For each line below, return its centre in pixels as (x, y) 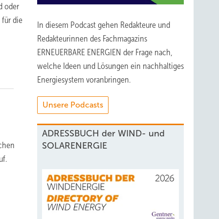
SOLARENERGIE (75, 146)
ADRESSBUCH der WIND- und (103, 133)
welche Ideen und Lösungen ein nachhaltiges (110, 66)
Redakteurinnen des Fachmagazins (92, 39)
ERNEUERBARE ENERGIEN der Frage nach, (105, 52)
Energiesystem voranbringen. (84, 80)
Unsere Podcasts (73, 105)
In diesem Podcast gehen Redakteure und (104, 25)
